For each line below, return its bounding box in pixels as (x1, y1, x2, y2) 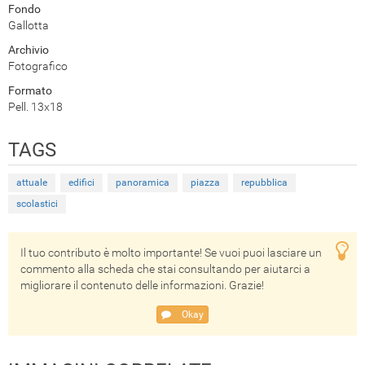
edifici (68, 177, 95, 189)
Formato (8, 84, 52, 98)
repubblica (241, 177, 288, 189)
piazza (191, 177, 220, 189)
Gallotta (8, 19, 49, 33)
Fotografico (8, 59, 68, 73)
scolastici (16, 198, 58, 210)
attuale (16, 177, 47, 189)
